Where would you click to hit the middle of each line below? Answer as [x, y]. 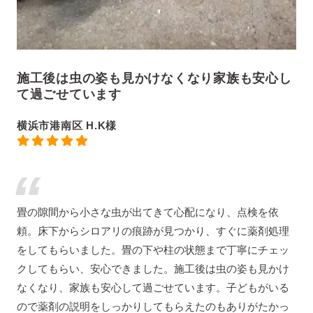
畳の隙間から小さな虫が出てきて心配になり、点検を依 [147, 212]
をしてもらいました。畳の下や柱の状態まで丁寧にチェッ [153, 250]
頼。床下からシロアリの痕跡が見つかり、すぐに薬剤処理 [153, 231]
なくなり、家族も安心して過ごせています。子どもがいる [153, 288]
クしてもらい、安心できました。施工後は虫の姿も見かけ [153, 269]
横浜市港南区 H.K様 [66, 126]
